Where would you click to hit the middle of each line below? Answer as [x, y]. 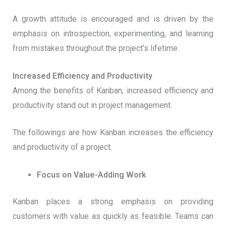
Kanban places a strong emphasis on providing [113, 201]
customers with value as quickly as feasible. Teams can [113, 216]
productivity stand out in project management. [92, 105]
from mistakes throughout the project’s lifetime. [96, 48]
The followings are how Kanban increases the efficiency [113, 133]
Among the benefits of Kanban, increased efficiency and [113, 90]
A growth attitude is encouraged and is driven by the [113, 19]
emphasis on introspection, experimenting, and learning [113, 34]
